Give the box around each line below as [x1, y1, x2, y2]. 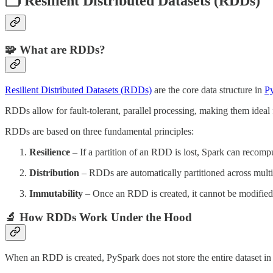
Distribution [29, 168, 79, 179]
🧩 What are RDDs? [5, 43, 105, 57]
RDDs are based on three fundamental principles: [5, 126, 194, 137]
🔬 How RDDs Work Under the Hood [5, 210, 192, 224]
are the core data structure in [152, 85, 264, 96]
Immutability [29, 188, 83, 199]
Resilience [29, 147, 70, 158]
